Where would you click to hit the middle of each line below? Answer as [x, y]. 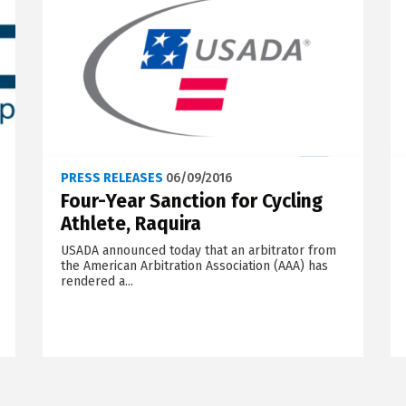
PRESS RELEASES [111, 178]
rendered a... [97, 281]
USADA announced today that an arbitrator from [198, 250]
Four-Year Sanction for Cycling [191, 201]
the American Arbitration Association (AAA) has [194, 266]
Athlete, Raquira [130, 223]
